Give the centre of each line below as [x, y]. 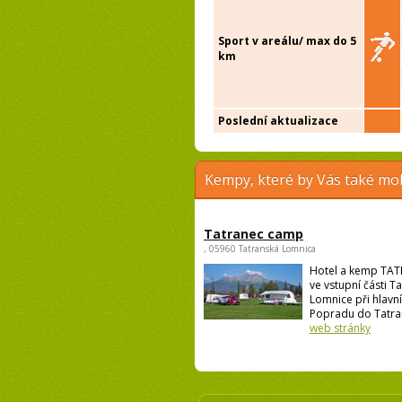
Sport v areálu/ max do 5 [287, 41]
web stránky [340, 328]
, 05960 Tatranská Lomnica [260, 249]
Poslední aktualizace [278, 121]
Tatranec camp [253, 234]
